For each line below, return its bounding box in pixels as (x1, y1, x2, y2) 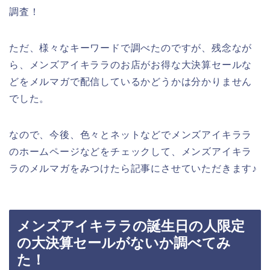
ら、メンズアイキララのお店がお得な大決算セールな (9, 59, 253, 70)
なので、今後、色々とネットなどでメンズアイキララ (9, 129, 253, 140)
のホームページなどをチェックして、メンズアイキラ (9, 146, 253, 157)
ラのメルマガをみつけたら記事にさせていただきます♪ (9, 163, 257, 174)
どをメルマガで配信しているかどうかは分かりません (9, 76, 253, 87)
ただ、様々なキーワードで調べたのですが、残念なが (9, 42, 253, 53)
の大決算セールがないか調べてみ (17, 235, 231, 251)
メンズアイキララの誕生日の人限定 (17, 218, 245, 234)
